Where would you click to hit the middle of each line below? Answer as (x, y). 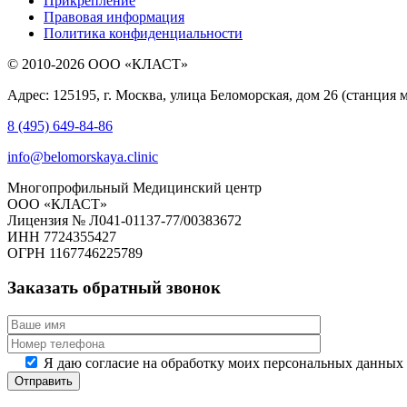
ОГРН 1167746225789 (75, 253)
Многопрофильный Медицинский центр (134, 187)
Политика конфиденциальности (143, 33)
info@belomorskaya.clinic (83, 156)
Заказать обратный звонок (114, 288)
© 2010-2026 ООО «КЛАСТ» (98, 64)
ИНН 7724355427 (62, 236)
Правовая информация (114, 16)
